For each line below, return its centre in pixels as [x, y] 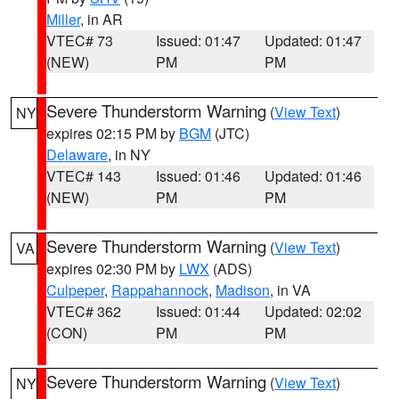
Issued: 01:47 [198, 41]
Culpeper [75, 290]
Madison [243, 290]
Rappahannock [160, 290]
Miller [63, 19]
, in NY [129, 155]
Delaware [77, 155]
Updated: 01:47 [313, 41]
